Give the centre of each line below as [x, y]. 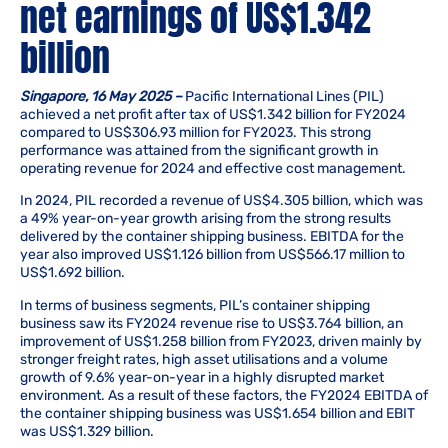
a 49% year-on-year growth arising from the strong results [205, 219]
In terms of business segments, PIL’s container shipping [195, 305]
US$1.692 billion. [72, 273]
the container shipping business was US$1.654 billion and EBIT [217, 413]
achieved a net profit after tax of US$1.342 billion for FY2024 [213, 114]
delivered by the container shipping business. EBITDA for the [212, 237]
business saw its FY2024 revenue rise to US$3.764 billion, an [211, 323]
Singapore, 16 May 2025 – [101, 96]
